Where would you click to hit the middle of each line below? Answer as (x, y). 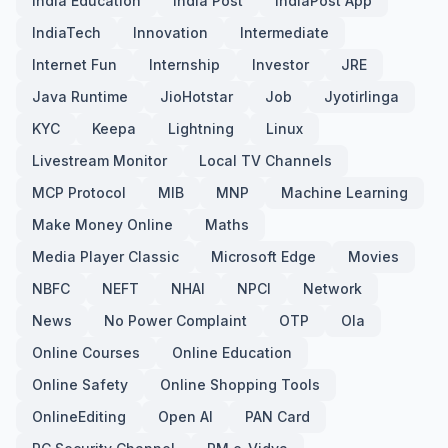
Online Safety (80, 384)
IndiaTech (66, 32)
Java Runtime (80, 96)
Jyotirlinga (361, 96)
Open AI (185, 416)
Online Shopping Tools (240, 384)
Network (332, 288)
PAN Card (277, 416)
